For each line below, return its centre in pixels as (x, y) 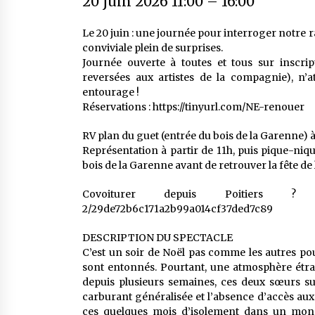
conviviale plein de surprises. (153, 48)
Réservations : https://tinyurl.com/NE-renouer (193, 107)
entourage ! (111, 92)
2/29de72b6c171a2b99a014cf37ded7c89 (178, 209)
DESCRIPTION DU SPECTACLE (157, 238)
